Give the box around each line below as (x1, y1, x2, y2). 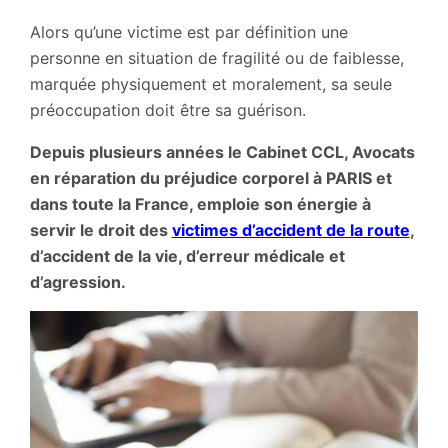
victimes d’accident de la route (171, 220, 410, 240)
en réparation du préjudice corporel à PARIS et (29, 168, 392, 188)
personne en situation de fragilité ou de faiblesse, (29, 48, 404, 68)
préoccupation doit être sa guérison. (29, 100, 306, 120)
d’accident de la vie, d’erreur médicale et (29, 246, 345, 266)
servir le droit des (29, 220, 172, 240)
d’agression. (29, 272, 126, 292)
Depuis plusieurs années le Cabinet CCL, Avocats (29, 142, 415, 162)
